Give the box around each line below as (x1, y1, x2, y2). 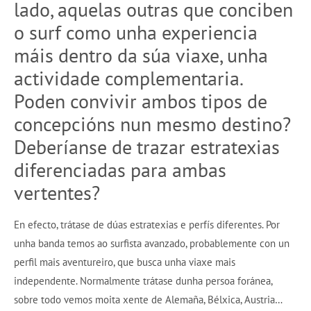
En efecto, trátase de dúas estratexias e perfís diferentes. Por (14, 218, 280, 232)
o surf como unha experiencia (14, 19, 258, 46)
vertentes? (14, 180, 100, 206)
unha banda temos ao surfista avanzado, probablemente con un (14, 237, 289, 251)
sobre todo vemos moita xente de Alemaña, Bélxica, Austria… (14, 293, 283, 307)
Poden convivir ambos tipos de (14, 88, 267, 115)
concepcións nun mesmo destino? (14, 111, 291, 137)
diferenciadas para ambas (14, 157, 226, 183)
